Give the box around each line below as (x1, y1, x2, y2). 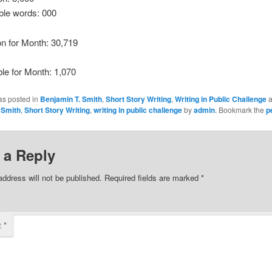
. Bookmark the (214, 104, 266, 115)
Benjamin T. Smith (39, 93, 102, 105)
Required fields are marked (104, 172, 201, 184)
